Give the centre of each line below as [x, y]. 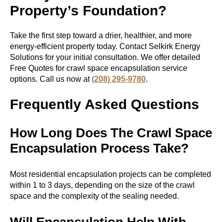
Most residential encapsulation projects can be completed [111, 174]
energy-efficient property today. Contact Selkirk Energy [105, 46]
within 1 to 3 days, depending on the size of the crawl [102, 185]
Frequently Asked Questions [105, 105]
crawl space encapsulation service [127, 68]
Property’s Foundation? [88, 10]
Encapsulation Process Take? [101, 148]
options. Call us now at [51, 79]
